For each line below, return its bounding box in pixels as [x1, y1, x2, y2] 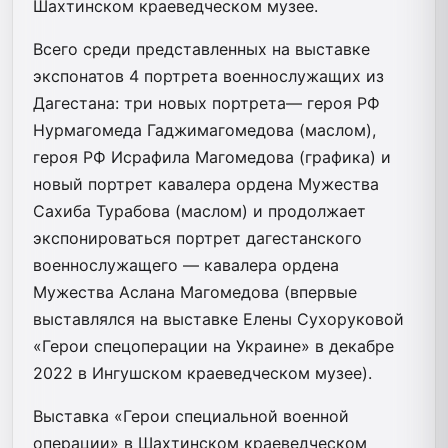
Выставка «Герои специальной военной [33, 405, 349, 426]
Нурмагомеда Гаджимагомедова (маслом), [33, 119, 376, 140]
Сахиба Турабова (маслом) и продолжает [33, 200, 366, 221]
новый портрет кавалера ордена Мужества [33, 173, 379, 194]
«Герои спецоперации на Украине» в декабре [33, 335, 394, 356]
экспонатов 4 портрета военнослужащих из [33, 65, 384, 86]
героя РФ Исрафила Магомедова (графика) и [33, 146, 391, 167]
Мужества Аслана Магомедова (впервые [33, 281, 357, 302]
